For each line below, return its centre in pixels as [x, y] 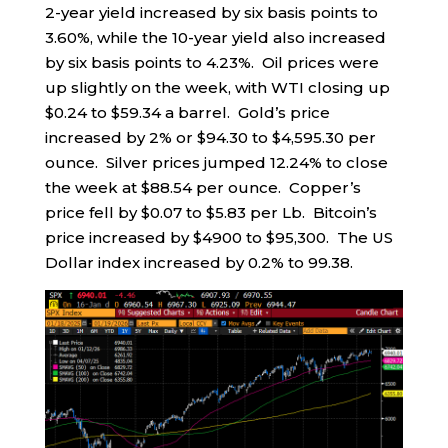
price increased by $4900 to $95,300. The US [218, 238]
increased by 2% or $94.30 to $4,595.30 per [210, 138]
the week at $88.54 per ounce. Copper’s [202, 188]
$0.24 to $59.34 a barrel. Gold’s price [187, 113]
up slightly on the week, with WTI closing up [217, 88]
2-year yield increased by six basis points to [211, 13]
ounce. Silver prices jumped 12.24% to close [216, 163]
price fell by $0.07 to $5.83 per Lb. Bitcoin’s [210, 213]
